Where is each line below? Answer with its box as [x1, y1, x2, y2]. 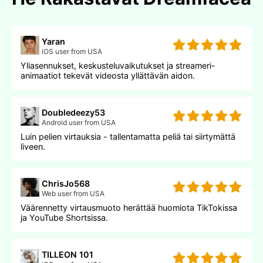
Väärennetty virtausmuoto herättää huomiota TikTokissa [21, 202, 238, 213]
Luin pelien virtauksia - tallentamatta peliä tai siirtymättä [21, 131, 236, 141]
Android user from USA [42, 117, 116, 127]
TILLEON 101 [42, 249, 94, 259]
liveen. [21, 141, 46, 151]
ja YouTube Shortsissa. [21, 212, 109, 222]
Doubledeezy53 [42, 107, 106, 117]
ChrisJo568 [42, 178, 90, 188]
